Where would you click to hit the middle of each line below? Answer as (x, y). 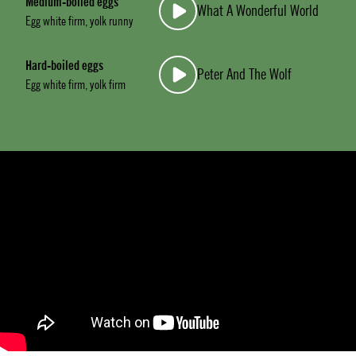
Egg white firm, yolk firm (75, 85)
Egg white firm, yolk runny (79, 21)
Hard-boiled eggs (64, 65)
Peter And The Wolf (245, 74)
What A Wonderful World (258, 11)
